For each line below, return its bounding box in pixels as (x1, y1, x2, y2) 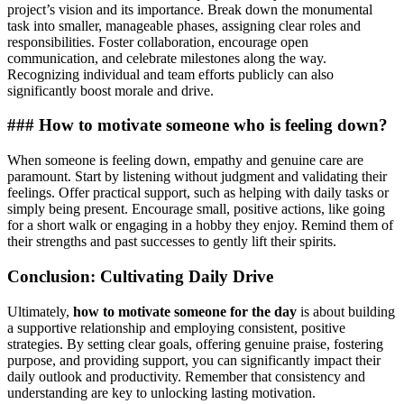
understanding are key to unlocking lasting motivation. (7, 384, 316, 400)
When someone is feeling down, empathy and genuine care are (7, 152, 363, 169)
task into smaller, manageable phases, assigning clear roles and (7, 17, 361, 33)
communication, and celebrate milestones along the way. (7, 50, 326, 66)
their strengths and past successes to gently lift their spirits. (7, 234, 336, 250)
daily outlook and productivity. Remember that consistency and (7, 368, 365, 384)
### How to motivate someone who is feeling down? (7, 115, 388, 135)
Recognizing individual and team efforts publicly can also (7, 66, 334, 82)
